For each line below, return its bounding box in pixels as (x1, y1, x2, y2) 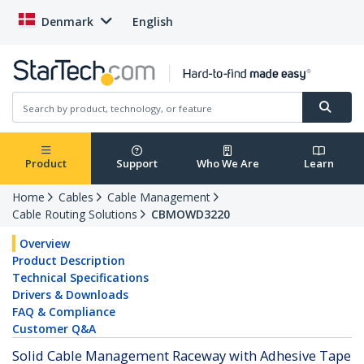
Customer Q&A (12, 321, 96, 337)
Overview (19, 236, 70, 252)
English (132, 14, 173, 29)
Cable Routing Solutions (12, 206, 137, 223)
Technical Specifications (12, 270, 149, 286)
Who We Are (196, 156, 259, 171)
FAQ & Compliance (12, 304, 115, 320)
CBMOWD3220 (151, 206, 230, 223)
